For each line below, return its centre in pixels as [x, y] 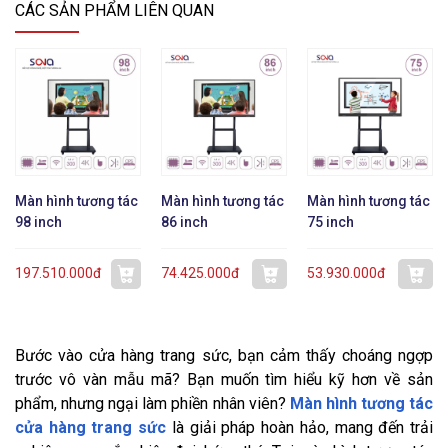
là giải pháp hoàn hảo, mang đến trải [300, 427]
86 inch [184, 221]
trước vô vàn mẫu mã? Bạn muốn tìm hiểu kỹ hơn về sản [224, 379]
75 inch [330, 221]
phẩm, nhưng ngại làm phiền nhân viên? [152, 403]
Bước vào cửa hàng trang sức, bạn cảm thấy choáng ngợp [224, 355]
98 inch [38, 221]
